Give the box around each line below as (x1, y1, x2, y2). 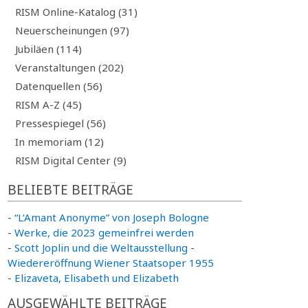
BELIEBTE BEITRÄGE (7, 181, 133, 199)
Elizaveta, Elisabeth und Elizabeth (14, 271, 179, 285)
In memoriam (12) (14, 134, 104, 148)
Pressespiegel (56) (14, 115, 106, 130)
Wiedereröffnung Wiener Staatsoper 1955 (7, 256, 214, 269)
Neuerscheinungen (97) (14, 23, 129, 37)
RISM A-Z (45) (14, 97, 82, 111)
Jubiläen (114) (14, 41, 82, 56)
